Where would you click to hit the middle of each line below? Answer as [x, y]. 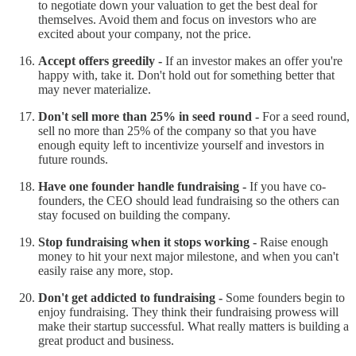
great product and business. [106, 340]
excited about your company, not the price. [145, 33]
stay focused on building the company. [134, 215]
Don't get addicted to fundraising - [132, 297]
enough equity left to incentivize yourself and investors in [181, 145]
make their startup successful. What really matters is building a [193, 326]
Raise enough [294, 242]
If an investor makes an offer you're [254, 60]
